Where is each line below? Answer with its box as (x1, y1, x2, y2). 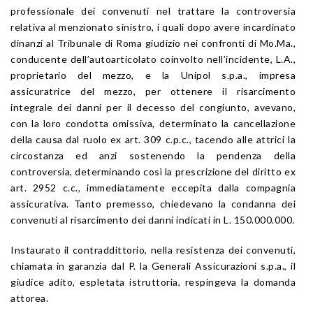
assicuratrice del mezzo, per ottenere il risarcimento (10, 85, 296, 97)
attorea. (10, 291, 48, 304)
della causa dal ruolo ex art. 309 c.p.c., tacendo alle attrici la (10, 133, 296, 145)
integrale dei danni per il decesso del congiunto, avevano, (10, 101, 296, 113)
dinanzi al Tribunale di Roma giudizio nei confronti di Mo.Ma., (10, 36, 296, 49)
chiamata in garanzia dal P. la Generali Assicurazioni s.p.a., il (10, 259, 296, 272)
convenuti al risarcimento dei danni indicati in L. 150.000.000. (10, 213, 295, 226)
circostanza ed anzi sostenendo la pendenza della (10, 149, 296, 161)
